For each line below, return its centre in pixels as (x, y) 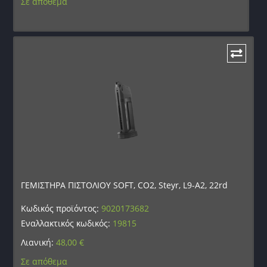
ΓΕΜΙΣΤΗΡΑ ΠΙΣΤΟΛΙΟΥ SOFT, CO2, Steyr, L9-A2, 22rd (125, 185)
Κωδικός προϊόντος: (61, 209)
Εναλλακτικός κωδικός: (67, 223)
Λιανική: (39, 243)
